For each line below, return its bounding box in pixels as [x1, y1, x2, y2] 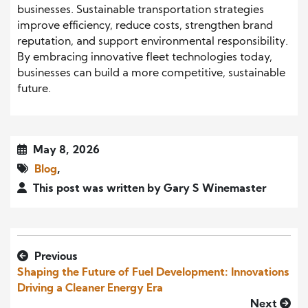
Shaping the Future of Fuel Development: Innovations [17, 267, 289, 278]
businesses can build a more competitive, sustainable [17, 67, 285, 79]
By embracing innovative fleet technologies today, [17, 52, 272, 63]
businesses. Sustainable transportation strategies [17, 4, 264, 16]
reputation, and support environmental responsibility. [17, 36, 288, 47]
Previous [32, 251, 78, 263]
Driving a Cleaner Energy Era [17, 283, 163, 294]
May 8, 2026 [30, 144, 100, 156]
